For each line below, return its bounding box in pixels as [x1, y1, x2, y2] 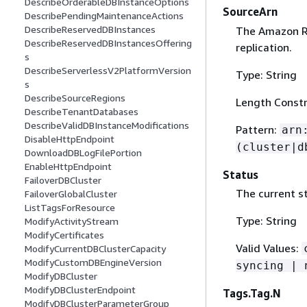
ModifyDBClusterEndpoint [25, 284, 136, 296]
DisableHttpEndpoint [25, 133, 114, 145]
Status [223, 167, 258, 182]
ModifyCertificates [25, 229, 104, 241]
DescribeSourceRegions [25, 92, 125, 104]
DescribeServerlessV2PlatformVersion [25, 64, 191, 77]
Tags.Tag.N [223, 286, 281, 300]
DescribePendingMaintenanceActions [25, 10, 184, 22]
